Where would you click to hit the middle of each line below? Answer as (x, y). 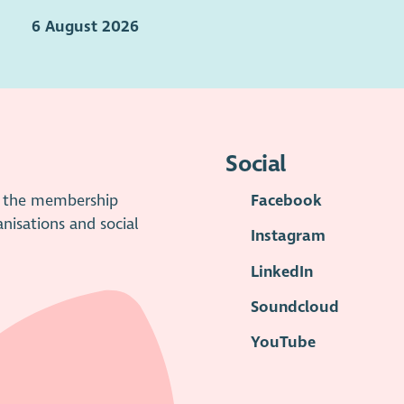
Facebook (286, 201)
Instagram (288, 236)
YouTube (283, 342)
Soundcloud (294, 307)
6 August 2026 (86, 26)
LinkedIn (281, 271)
